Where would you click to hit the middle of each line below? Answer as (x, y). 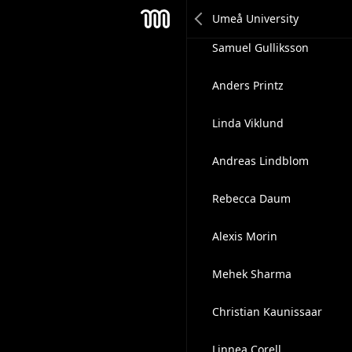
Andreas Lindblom (260, 161)
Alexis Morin (244, 236)
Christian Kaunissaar (267, 312)
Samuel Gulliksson (260, 48)
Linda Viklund (247, 123)
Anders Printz (247, 85)
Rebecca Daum (251, 198)
